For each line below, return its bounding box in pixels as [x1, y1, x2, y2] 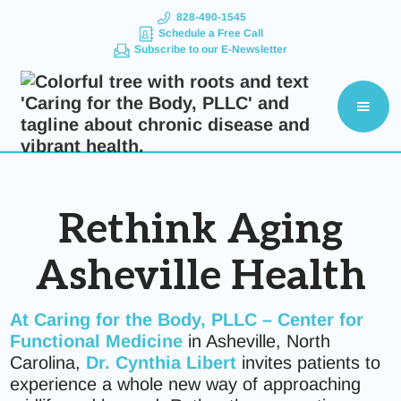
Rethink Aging [58, 205, 343, 255]
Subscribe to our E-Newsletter [134, 43, 287, 55]
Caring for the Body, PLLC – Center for [34, 310, 364, 329]
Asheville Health [35, 252, 366, 302]
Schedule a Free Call [158, 27, 263, 39]
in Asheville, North [183, 331, 331, 351]
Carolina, [10, 353, 87, 372]
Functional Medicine [10, 331, 183, 351]
